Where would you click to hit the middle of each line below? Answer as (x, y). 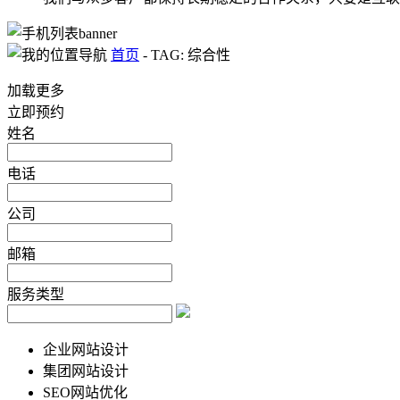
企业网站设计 (86, 349)
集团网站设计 (86, 371)
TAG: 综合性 (189, 54)
